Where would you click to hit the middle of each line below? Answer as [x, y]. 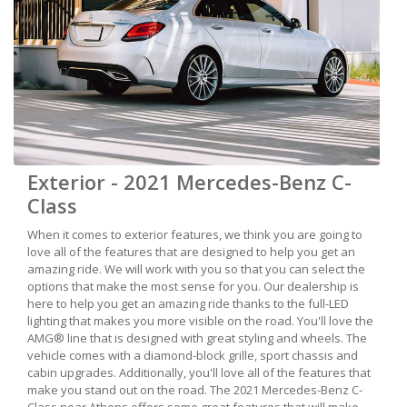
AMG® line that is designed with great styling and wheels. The [197, 338]
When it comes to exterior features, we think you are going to [195, 235]
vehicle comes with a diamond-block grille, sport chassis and [193, 356]
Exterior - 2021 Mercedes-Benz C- [189, 182]
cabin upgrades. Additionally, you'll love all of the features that [199, 373]
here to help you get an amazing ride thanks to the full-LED [188, 304]
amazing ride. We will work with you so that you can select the [196, 269]
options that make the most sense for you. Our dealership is [193, 287]
